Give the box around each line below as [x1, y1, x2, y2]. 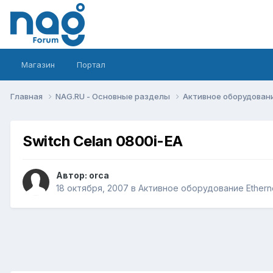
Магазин [21, 60, 55, 69]
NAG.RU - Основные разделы [55, 91, 172, 101]
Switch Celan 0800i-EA [23, 132, 183, 150]
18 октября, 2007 [56, 183, 129, 194]
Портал [77, 60, 105, 69]
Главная [10, 91, 44, 101]
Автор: [56, 170, 89, 181]
